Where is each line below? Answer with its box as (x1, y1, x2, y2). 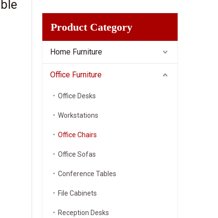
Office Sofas (58, 150, 96, 158)
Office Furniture (50, 70, 102, 79)
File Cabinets (58, 189, 97, 197)
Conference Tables (58, 170, 116, 178)
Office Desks (58, 92, 96, 100)
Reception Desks (58, 209, 109, 217)
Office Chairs (58, 131, 97, 139)
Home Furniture (50, 47, 102, 56)
